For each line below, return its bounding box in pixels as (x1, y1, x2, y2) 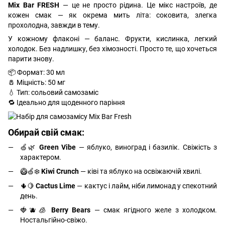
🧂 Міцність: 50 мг (8, 78, 65, 86)
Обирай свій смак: (8, 127, 84, 138)
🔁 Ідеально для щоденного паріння (8, 98, 125, 106)
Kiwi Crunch (41, 167, 79, 176)
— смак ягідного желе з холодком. (90, 206, 217, 214)
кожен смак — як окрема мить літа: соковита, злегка (8, 11, 217, 19)
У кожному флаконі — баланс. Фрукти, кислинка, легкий (8, 34, 217, 43)
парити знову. (8, 54, 54, 63)
